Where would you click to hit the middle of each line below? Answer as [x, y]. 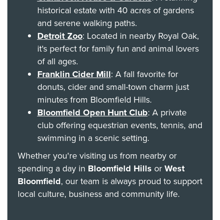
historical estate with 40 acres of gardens [115, 10]
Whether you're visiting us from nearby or [97, 155]
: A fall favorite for [144, 74]
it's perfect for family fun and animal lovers [118, 48]
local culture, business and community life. [98, 193]
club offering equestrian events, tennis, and [120, 125]
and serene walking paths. [87, 23]
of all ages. [57, 61]
